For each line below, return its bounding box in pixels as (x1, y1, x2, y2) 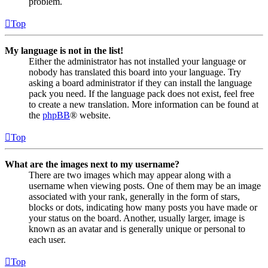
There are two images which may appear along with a (29, 169, 231, 180)
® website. (70, 109, 111, 120)
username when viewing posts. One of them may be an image (29, 180, 261, 191)
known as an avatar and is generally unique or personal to (29, 223, 245, 234)
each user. (29, 234, 66, 245)
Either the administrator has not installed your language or (29, 56, 246, 66)
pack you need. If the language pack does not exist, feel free (29, 88, 254, 99)
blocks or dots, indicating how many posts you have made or (29, 202, 257, 212)
